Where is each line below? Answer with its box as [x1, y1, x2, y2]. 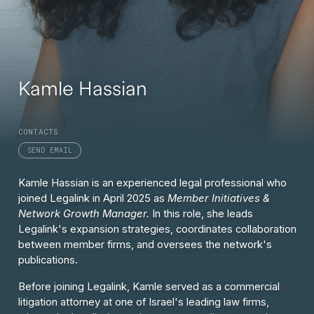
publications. [18, 254, 78, 266]
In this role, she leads [149, 207, 253, 220]
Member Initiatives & [167, 192, 270, 205]
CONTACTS [18, 126, 59, 137]
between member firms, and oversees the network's [18, 238, 272, 251]
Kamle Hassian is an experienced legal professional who [18, 177, 287, 189]
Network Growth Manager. [18, 207, 149, 220]
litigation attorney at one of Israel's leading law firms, [18, 296, 269, 308]
